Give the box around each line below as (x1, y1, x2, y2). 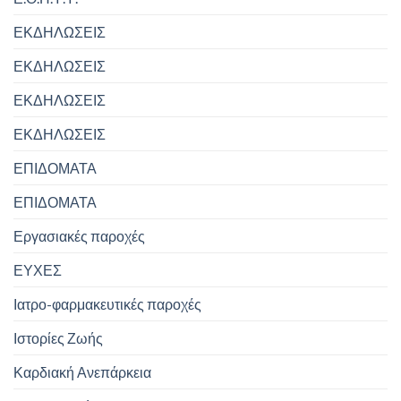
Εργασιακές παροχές (13, 226, 145, 244)
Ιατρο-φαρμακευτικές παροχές (13, 294, 201, 312)
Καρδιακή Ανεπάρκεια (13, 363, 151, 380)
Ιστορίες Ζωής (13, 328, 103, 346)
